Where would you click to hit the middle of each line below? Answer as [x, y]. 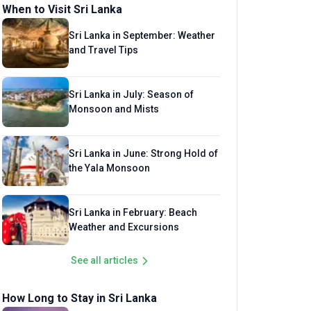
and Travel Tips [103, 50]
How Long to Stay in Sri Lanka [79, 298]
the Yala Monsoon [109, 168]
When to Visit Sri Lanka [62, 9]
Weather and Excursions [124, 227]
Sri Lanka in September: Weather [142, 35]
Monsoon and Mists [114, 109]
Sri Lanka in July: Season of [131, 94]
